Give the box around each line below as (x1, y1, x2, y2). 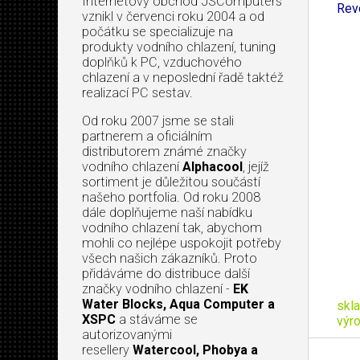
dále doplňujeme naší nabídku (82, 204, 252, 220)
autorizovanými (82, 326, 172, 342)
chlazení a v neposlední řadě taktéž (82, 69, 284, 85)
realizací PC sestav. (82, 84, 193, 100)
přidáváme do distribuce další (82, 265, 250, 281)
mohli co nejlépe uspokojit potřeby (82, 235, 281, 251)
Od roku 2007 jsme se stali (82, 112, 234, 129)
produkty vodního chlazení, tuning (82, 39, 276, 55)
